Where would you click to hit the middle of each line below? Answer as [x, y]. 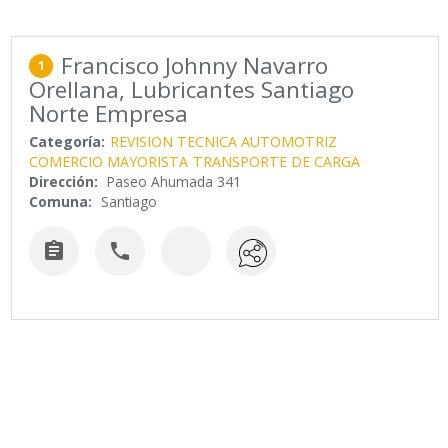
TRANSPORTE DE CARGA [277, 162]
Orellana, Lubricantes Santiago [192, 90]
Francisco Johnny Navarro [195, 66]
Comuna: [61, 202]
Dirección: [64, 182]
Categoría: [67, 142]
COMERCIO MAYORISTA [109, 162]
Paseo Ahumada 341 [174, 182]
